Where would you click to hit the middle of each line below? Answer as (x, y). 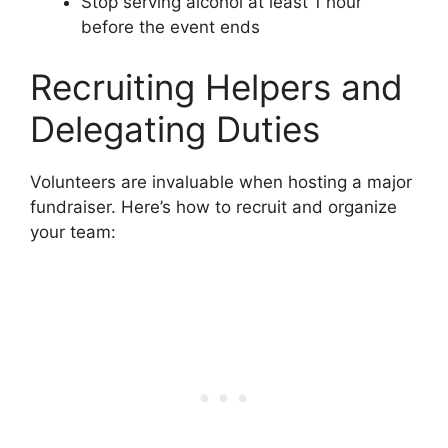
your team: (73, 231)
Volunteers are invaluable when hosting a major (221, 181)
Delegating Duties (175, 128)
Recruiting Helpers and (216, 86)
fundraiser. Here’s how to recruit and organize (213, 206)
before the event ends (170, 27)
